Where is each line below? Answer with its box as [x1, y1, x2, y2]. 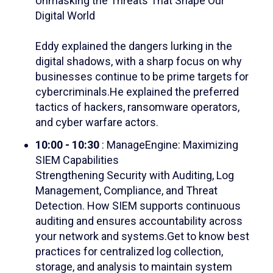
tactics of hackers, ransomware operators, [35, 100, 239, 113]
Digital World [35, 9, 95, 22]
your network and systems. [35, 230, 167, 243]
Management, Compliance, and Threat [35, 184, 218, 197]
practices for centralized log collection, [35, 245, 223, 258]
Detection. [35, 199, 87, 213]
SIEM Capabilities [35, 154, 119, 167]
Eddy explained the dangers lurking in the [35, 39, 232, 52]
